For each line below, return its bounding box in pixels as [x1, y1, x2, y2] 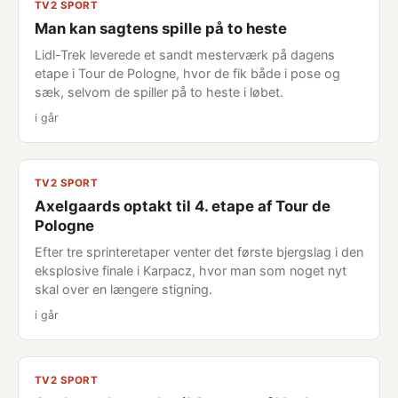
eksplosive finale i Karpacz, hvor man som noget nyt [35, 263, 346, 278]
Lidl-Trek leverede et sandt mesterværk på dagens [35, 47, 335, 62]
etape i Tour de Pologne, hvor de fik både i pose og [35, 66, 340, 81]
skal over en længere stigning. [35, 282, 212, 297]
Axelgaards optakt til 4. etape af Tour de [35, 197, 330, 215]
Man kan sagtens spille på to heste [35, 20, 287, 37]
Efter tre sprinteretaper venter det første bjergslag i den [35, 244, 363, 259]
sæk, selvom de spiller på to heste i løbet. [35, 84, 283, 99]
